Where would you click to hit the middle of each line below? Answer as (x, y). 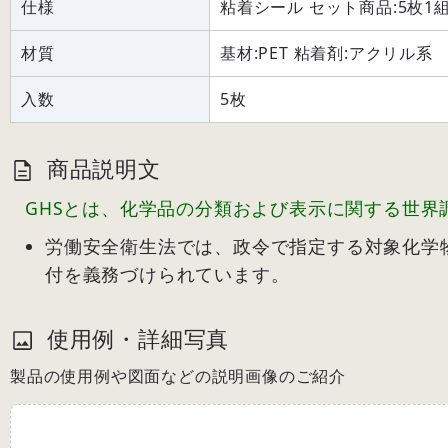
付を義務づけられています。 (167, 273)
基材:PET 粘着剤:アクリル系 (326, 52)
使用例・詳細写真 (135, 338)
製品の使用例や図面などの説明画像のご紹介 (178, 375)
